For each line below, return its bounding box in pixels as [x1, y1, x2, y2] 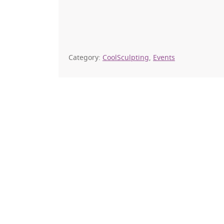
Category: [68, 52, 102, 62]
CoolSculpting [102, 52, 149, 62]
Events [153, 52, 175, 62]
